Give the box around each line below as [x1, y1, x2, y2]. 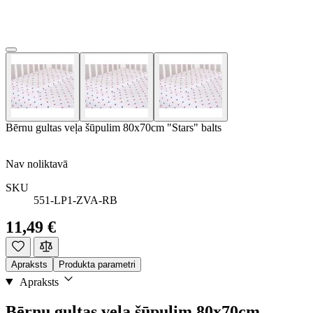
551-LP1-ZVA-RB [34, 194, 117, 206]
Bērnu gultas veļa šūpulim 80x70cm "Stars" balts [6, 121, 221, 133]
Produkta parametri [59, 259, 136, 270]
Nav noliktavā [6, 157, 68, 170]
